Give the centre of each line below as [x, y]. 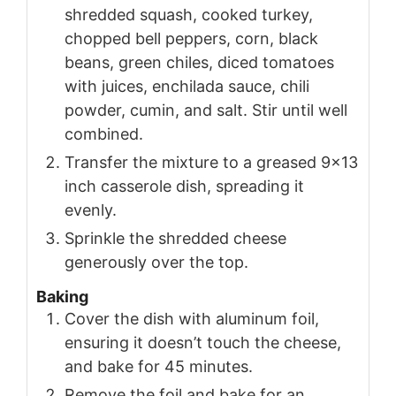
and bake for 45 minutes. [159, 367]
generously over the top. [156, 262]
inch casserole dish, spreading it [184, 186]
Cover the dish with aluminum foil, [192, 319]
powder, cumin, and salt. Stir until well [206, 110]
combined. [104, 133]
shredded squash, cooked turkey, [189, 14]
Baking [62, 297]
